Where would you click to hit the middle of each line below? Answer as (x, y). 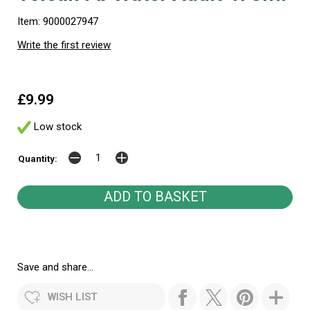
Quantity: (38, 159)
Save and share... (55, 267)
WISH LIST (73, 297)
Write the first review (64, 45)
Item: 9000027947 (58, 21)
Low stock (56, 127)
